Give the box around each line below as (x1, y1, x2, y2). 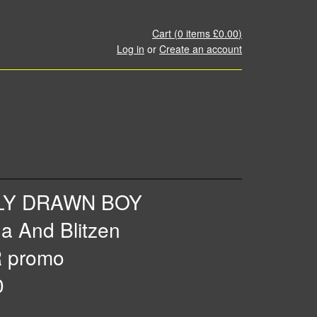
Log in (117, 42, 144, 56)
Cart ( (152, 26, 178, 40)
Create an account (159, 42, 242, 56)
